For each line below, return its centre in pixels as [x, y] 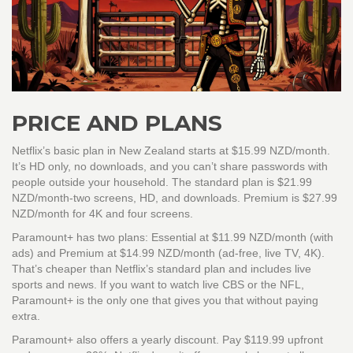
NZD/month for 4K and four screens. [102, 214]
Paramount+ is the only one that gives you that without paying [165, 301]
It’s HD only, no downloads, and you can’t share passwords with [170, 167]
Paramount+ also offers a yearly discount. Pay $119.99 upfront [167, 340]
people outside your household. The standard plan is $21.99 [162, 182]
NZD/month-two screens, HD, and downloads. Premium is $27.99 [175, 198]
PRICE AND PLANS [117, 123]
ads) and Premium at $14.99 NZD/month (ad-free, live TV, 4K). [168, 253]
